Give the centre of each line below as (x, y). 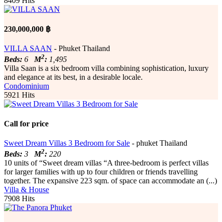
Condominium (27, 86)
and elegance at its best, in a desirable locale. (73, 77)
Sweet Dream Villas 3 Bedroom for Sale (67, 143)
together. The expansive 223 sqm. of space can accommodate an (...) (111, 181)
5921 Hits (19, 95)
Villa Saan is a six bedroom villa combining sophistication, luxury (106, 68)
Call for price (26, 123)
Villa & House (27, 190)
